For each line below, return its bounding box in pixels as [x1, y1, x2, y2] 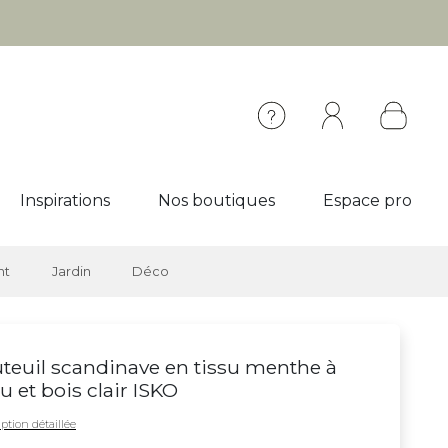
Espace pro [323, 191, 412, 210]
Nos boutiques [158, 191, 275, 210]
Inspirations [20, 191, 110, 210]
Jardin [51, 264, 91, 279]
